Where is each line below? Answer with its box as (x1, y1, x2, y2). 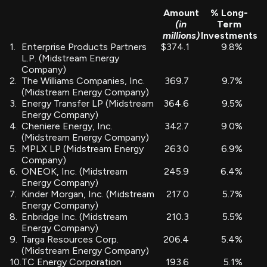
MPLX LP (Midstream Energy (21, 142, 144, 154)
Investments (201, 29, 257, 41)
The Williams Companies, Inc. (21, 74, 145, 86)
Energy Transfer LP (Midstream (21, 97, 154, 109)
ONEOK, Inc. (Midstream (21, 165, 128, 177)
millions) (162, 29, 200, 41)
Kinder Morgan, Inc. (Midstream (21, 188, 154, 200)
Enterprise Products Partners (21, 41, 147, 52)
